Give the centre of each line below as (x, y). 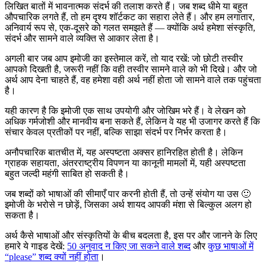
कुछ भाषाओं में (231, 246)
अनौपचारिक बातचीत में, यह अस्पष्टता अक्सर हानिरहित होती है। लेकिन (124, 152)
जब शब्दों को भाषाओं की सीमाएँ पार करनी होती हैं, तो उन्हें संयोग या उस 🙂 (128, 194)
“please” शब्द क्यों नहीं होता (52, 256)
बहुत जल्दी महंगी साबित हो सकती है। (67, 173)
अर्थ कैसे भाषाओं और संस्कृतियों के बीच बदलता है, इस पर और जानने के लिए (131, 235)
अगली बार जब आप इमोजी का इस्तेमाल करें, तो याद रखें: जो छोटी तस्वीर (124, 58)
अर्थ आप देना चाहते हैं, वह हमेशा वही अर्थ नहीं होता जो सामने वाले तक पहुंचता (133, 80)
